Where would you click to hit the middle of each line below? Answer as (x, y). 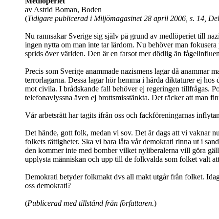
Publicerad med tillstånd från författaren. (91, 203)
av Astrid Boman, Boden (63, 10)
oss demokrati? (48, 186)
